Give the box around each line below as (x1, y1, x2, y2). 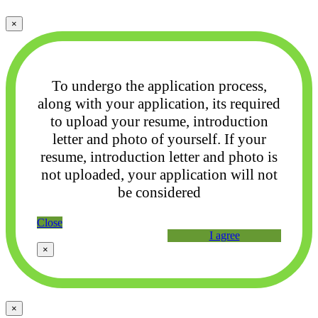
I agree (209, 229, 240, 242)
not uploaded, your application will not (40, 166, 278, 184)
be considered (117, 184, 201, 202)
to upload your (50, 113, 143, 131)
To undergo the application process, (51, 77, 267, 95)
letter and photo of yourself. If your (52, 131, 266, 148)
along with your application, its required (38, 95, 280, 113)
